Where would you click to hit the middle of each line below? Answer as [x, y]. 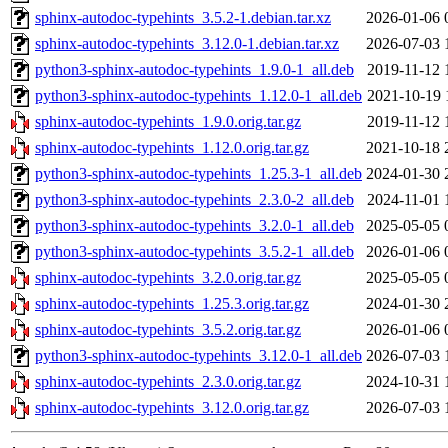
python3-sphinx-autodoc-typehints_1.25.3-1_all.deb [198, 174]
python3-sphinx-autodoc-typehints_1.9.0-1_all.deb [194, 70]
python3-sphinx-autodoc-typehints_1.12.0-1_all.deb [198, 96]
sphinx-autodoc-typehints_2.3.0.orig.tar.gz [168, 382]
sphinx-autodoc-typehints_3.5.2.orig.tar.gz [168, 330]
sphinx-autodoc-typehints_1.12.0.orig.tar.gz [172, 148]
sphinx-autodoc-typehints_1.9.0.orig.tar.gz [168, 122]
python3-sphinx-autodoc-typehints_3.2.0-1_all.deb [194, 226]
